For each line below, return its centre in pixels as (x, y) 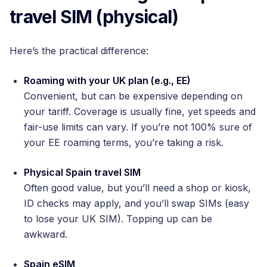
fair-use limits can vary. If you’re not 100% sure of (138, 127)
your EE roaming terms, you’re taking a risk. (124, 142)
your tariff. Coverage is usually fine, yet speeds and (140, 111)
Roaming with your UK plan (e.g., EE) (107, 80)
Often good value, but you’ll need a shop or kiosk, (137, 187)
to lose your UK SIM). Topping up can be (118, 218)
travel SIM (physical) (94, 16)
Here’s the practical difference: (79, 50)
